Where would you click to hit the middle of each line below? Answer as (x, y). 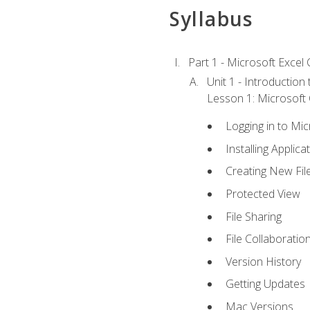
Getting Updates (266, 284)
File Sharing (254, 216)
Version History (264, 261)
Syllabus (211, 18)
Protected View (263, 194)
